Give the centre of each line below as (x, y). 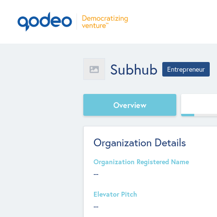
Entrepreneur (186, 69)
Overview (130, 105)
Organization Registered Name (141, 162)
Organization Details (140, 142)
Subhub (134, 69)
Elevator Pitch (115, 194)
